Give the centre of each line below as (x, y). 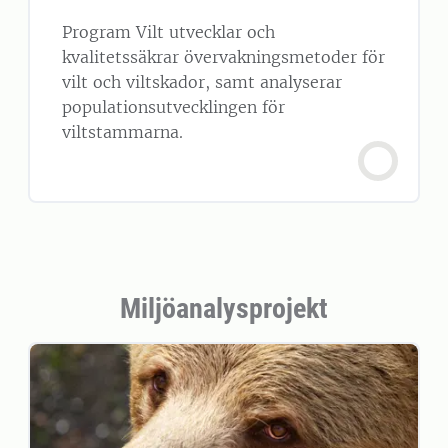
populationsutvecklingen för (173, 107)
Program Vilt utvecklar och (168, 32)
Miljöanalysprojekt (224, 309)
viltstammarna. (122, 132)
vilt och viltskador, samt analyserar (202, 82)
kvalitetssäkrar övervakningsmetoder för (223, 57)
